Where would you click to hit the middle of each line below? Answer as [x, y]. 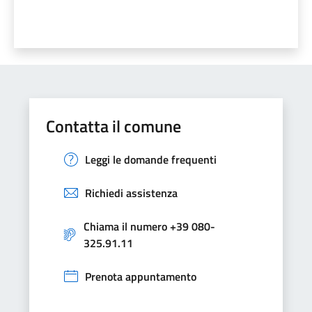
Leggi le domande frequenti [151, 159]
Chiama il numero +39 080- [149, 226]
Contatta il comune [114, 126]
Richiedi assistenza [131, 193]
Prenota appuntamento [141, 276]
